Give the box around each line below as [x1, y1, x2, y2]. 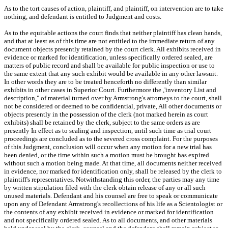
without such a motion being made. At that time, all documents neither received [4, 159, 222, 167]
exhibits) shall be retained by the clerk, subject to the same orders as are [4, 118, 200, 126]
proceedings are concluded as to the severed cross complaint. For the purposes [4, 134, 218, 142]
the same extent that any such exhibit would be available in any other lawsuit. [4, 69, 218, 77]
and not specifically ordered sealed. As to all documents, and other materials [4, 216, 212, 224]
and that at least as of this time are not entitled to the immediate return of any [4, 37, 215, 45]
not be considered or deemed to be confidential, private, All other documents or [4, 102, 221, 110]
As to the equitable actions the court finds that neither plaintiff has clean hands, [4, 28, 222, 37]
